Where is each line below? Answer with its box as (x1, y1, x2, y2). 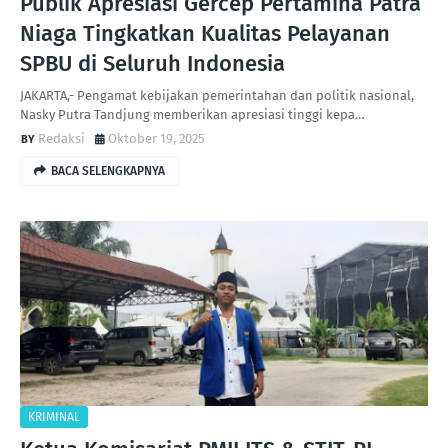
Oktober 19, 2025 (108, 131, 205, 146)
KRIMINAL (28, 410, 80, 424)
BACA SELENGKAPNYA (51, 164, 165, 178)
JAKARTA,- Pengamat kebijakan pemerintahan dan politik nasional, (20, 88, 414, 103)
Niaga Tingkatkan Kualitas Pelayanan (20, 20, 390, 47)
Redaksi (38, 131, 85, 146)
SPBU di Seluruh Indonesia (20, 50, 285, 77)
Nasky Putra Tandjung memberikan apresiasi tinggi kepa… (20, 107, 365, 122)
